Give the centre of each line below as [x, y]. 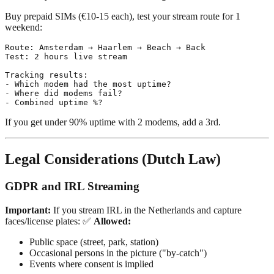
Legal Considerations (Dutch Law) [113, 159]
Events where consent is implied [91, 264]
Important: [28, 210]
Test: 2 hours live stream [66, 57]
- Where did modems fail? [64, 94]
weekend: [24, 28]
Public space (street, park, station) [94, 242]
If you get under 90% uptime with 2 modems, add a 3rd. [113, 122]
